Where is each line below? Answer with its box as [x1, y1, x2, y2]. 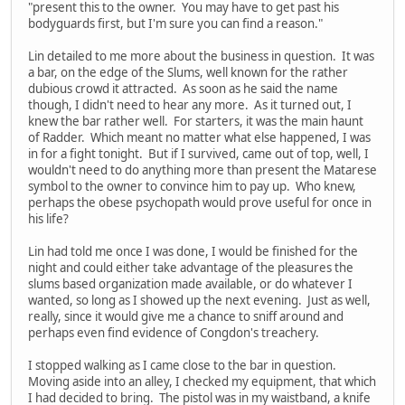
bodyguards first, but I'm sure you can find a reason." [28, 15, 323, 33]
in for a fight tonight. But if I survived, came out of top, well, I [28, 146, 369, 163]
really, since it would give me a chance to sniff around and [28, 308, 344, 325]
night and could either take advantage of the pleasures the [28, 259, 353, 277]
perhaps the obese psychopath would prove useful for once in [28, 194, 372, 212]
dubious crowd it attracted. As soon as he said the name [28, 80, 338, 98]
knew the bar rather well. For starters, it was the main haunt [28, 113, 363, 130]
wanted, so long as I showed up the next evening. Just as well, [28, 292, 371, 309]
